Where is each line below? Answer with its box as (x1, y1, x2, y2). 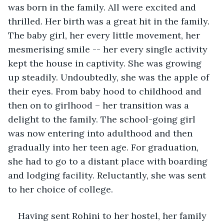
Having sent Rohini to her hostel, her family (18, 209, 209, 221)
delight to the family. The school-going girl (8, 113, 198, 125)
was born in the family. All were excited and (8, 1, 198, 13)
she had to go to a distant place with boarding (8, 155, 210, 167)
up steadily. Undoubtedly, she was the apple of (8, 71, 211, 83)
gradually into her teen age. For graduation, (8, 141, 201, 153)
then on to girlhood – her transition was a (8, 99, 191, 111)
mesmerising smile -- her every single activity (8, 43, 210, 55)
